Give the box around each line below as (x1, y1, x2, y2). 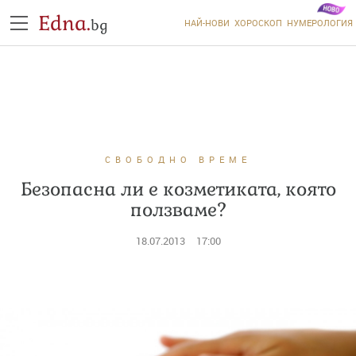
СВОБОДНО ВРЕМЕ (105, 153, 251, 165)
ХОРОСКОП (234, 17, 282, 29)
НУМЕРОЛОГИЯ (286, 17, 353, 29)
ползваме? (130, 198, 226, 222)
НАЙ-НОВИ (184, 17, 230, 29)
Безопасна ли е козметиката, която (20, 177, 336, 201)
